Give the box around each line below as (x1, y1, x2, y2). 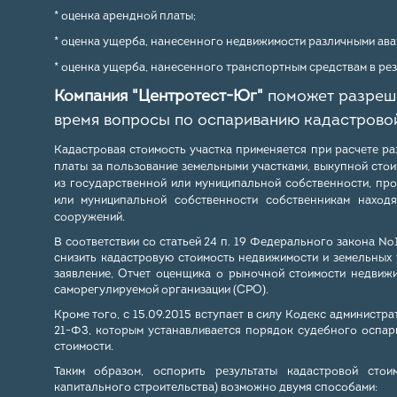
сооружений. (53, 212, 125, 223)
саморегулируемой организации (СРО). (53, 284, 269, 296)
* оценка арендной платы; (53, 11, 196, 22)
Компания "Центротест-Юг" (53, 89, 268, 105)
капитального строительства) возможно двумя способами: (53, 382, 378, 393)
